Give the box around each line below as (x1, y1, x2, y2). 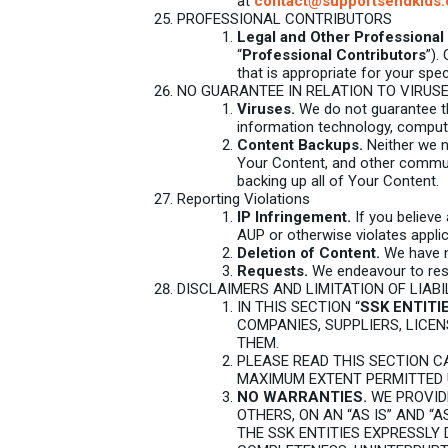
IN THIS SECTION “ (237, 298, 360, 316)
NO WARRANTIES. (237, 388, 367, 406)
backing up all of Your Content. (237, 172, 439, 190)
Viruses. (237, 100, 295, 118)
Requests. (237, 262, 308, 280)
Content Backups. (237, 136, 363, 154)
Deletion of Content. (237, 244, 380, 262)
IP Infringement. (237, 208, 351, 226)
